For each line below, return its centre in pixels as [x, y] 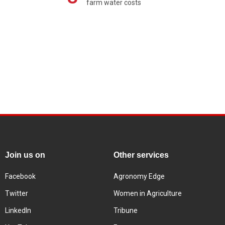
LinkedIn [18, 210]
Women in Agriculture [148, 193]
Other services [141, 155]
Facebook [20, 176]
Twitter [17, 193]
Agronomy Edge [139, 176]
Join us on [25, 155]
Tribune [126, 210]
